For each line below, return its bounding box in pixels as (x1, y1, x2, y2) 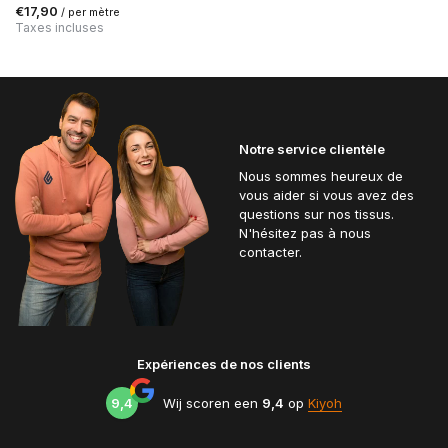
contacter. (239, 244, 302, 261)
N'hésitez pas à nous (239, 225, 371, 242)
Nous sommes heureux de (239, 168, 403, 185)
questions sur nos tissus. (239, 206, 394, 223)
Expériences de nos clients (137, 356, 311, 372)
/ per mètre (61, 4, 120, 19)
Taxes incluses (15, 19, 104, 35)
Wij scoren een (163, 394, 262, 411)
